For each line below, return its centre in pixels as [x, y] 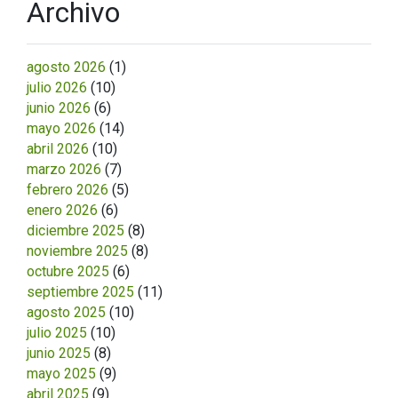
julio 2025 [57, 333]
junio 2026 [59, 108]
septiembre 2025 [80, 292]
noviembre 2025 [77, 251]
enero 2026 [62, 211]
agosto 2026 [66, 68]
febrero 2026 [68, 190]
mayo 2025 [61, 374]
